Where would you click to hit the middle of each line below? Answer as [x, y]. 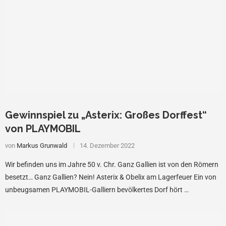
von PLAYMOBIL [43, 128]
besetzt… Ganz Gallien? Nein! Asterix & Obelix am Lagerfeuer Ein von [111, 177]
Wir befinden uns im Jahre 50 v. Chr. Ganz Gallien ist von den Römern [112, 164]
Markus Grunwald [42, 145]
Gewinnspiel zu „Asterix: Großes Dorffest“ [106, 115]
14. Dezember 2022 [107, 145]
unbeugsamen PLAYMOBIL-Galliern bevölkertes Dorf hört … [97, 189]
